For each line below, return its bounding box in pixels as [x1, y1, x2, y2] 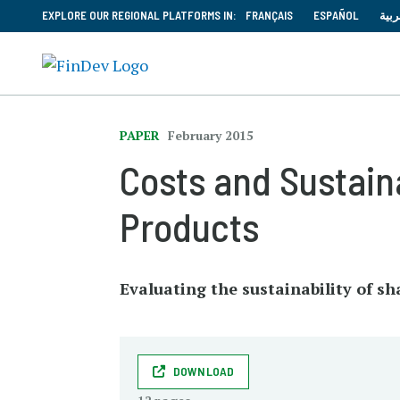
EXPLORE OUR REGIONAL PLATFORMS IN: [42, 8, 237, 22]
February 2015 [168, 127, 254, 144]
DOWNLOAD [172, 363, 235, 379]
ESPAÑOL [313, 8, 359, 22]
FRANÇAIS [246, 8, 293, 22]
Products [120, 203, 260, 250]
